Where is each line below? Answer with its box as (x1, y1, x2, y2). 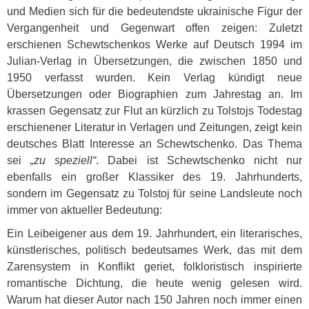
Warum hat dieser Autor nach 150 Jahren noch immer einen (7, 294, 302, 306)
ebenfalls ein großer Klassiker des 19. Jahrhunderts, (7, 171, 302, 183)
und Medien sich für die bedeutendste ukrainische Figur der (7, 6, 302, 17)
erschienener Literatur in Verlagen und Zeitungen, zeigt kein (7, 121, 302, 133)
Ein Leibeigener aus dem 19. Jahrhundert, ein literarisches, (7, 228, 302, 239)
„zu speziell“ (30, 154, 97, 166)
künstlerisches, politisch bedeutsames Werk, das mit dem (7, 244, 302, 256)
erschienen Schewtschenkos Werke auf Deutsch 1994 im (7, 39, 302, 50)
